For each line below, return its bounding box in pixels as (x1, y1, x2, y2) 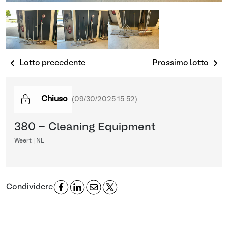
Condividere (6, 184, 53, 191)
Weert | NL (14, 138, 44, 144)
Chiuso (41, 96, 68, 103)
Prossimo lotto (152, 60, 209, 67)
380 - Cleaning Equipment (14, 123, 156, 132)
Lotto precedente (19, 60, 85, 67)
